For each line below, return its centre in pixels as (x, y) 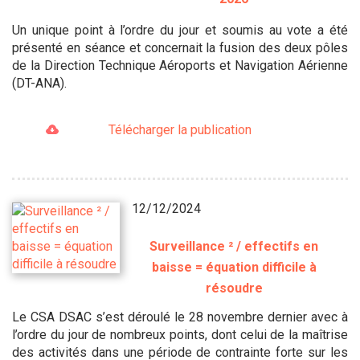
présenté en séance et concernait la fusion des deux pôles (180, 47)
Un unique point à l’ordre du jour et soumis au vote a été (180, 30)
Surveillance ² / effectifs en (234, 246)
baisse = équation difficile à (234, 267)
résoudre (234, 288)
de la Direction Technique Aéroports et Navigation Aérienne (180, 65)
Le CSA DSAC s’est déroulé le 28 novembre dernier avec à (180, 317)
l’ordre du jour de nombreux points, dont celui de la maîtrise (180, 334)
